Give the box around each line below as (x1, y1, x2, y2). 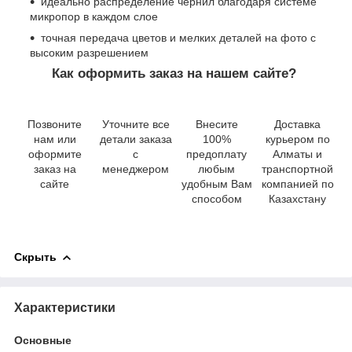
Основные (14, 333, 71, 346)
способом (191, 192, 242, 205)
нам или (33, 132, 76, 145)
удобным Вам (181, 177, 252, 190)
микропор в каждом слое (30, 10, 158, 24)
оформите (27, 147, 82, 160)
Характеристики (14, 300, 115, 314)
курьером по (265, 132, 330, 145)
